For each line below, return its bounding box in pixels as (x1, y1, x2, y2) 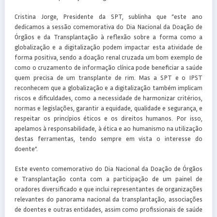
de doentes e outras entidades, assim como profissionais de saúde (15, 205, 202, 213)
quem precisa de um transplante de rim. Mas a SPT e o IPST (15, 74, 202, 82)
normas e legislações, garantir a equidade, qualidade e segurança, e (15, 104, 202, 112)
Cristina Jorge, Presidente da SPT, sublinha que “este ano (15, 13, 202, 21)
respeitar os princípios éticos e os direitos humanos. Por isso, (15, 114, 202, 123)
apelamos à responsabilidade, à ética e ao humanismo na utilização (15, 124, 202, 133)
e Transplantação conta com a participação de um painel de (15, 174, 202, 183)
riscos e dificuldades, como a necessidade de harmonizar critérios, (15, 94, 202, 102)
